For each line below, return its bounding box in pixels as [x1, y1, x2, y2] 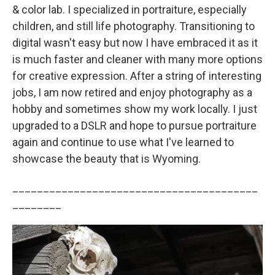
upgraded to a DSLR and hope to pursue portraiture [12, 118, 257, 132]
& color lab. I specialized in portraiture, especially [12, 2, 247, 16]
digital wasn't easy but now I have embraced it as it [12, 36, 258, 49]
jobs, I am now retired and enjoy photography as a [12, 85, 252, 99]
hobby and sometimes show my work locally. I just [12, 102, 257, 115]
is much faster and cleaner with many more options [12, 52, 263, 66]
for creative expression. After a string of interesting [12, 69, 261, 82]
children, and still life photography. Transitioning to [12, 19, 255, 33]
